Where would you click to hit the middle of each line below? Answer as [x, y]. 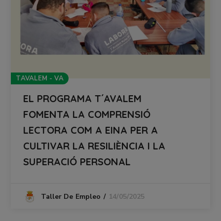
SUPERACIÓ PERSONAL [77, 162]
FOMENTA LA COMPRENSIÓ [87, 114]
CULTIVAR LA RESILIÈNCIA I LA [94, 146]
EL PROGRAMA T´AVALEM [83, 99]
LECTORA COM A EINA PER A [91, 130]
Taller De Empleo [71, 197]
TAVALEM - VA [40, 79]
